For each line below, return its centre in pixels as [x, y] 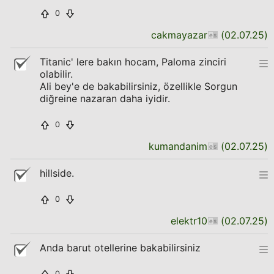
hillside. [57, 173]
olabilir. [56, 74]
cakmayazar [179, 35]
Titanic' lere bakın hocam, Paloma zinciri [133, 62]
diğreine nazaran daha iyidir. [105, 98]
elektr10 [189, 221]
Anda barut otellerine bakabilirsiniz [120, 248]
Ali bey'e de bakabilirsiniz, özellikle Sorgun [139, 86]
